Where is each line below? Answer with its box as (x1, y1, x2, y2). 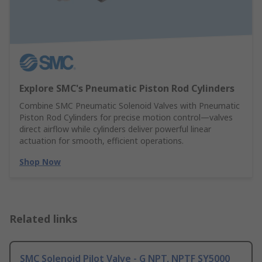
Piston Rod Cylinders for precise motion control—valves (19, 112, 233, 123)
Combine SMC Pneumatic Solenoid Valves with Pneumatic (19, 100, 240, 112)
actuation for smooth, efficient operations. (19, 135, 184, 147)
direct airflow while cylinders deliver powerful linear (19, 123, 211, 135)
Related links (9, 212, 78, 226)
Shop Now (19, 156, 61, 168)
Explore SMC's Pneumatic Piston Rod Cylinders (19, 82, 235, 95)
